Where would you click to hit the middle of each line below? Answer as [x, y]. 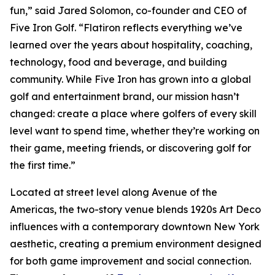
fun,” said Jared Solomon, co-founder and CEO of [128, 10]
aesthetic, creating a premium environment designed [136, 244]
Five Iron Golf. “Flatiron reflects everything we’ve [126, 28]
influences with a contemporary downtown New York [135, 227]
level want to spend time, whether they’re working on [135, 131]
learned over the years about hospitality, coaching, [131, 45]
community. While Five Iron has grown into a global [130, 79]
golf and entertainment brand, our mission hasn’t [125, 96]
